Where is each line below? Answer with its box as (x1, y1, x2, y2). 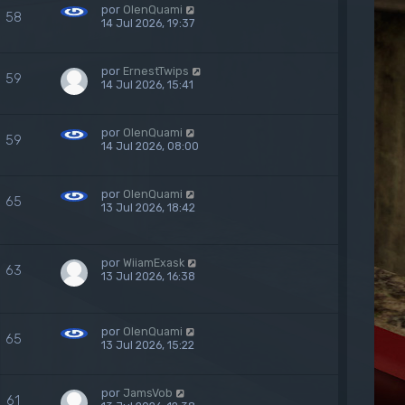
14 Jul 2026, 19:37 (101, 16, 195, 30)
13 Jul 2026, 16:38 (101, 269, 196, 283)
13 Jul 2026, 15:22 (101, 338, 195, 352)
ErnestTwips (123, 64, 190, 78)
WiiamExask (123, 256, 185, 269)
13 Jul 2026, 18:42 (101, 201, 196, 214)
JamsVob (123, 386, 174, 400)
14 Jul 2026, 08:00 (101, 139, 200, 153)
